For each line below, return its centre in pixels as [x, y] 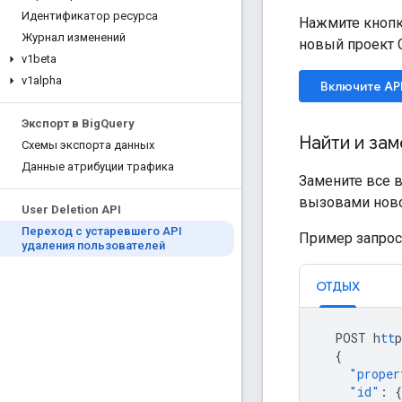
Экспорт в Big [61, 123]
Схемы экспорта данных [88, 145]
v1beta [39, 59]
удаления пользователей [93, 245]
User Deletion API [71, 210]
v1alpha [42, 80]
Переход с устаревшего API [102, 231]
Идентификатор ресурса [90, 16]
